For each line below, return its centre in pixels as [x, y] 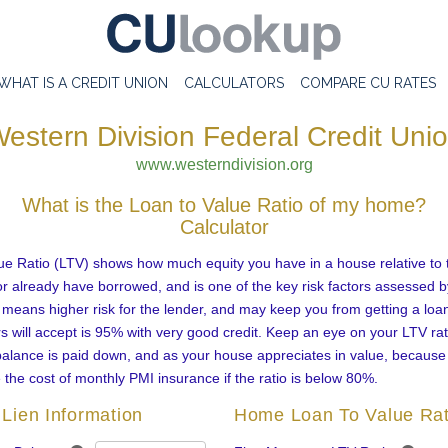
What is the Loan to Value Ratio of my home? [224, 205]
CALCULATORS [234, 83]
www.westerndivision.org [224, 164]
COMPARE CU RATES [368, 83]
